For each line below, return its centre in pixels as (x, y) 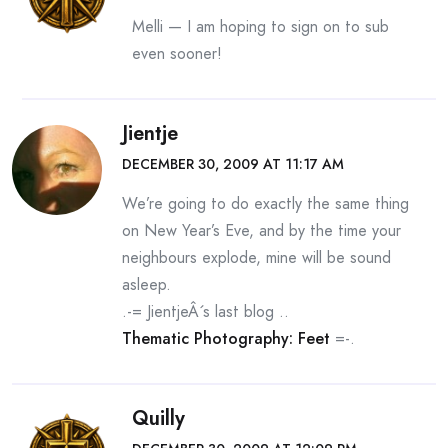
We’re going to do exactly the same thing (265, 203)
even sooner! (177, 53)
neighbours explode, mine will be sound (256, 257)
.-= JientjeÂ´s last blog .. (205, 311)
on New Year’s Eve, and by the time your (261, 230)
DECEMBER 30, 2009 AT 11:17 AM (233, 164)
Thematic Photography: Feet (226, 338)
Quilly (158, 418)
